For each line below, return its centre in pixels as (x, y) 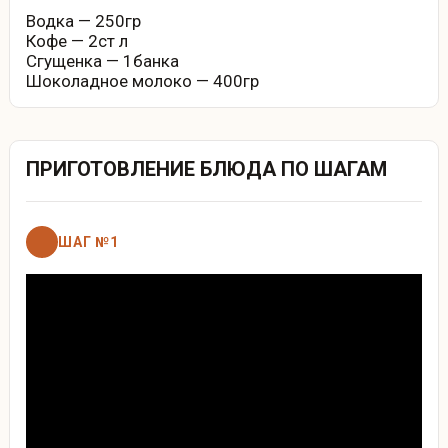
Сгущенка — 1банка (102, 60)
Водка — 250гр (117, 20)
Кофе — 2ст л (76, 40)
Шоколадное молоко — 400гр (235, 80)
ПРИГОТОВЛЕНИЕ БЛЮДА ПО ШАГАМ (206, 168)
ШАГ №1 (88, 241)
